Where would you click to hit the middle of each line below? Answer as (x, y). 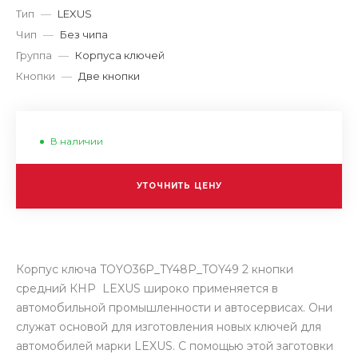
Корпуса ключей (120, 55)
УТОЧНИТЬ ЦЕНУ (179, 186)
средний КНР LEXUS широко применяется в (147, 288)
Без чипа (84, 34)
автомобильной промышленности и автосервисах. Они (174, 308)
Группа (34, 55)
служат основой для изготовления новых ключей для (169, 327)
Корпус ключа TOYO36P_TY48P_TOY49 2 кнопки (155, 269)
